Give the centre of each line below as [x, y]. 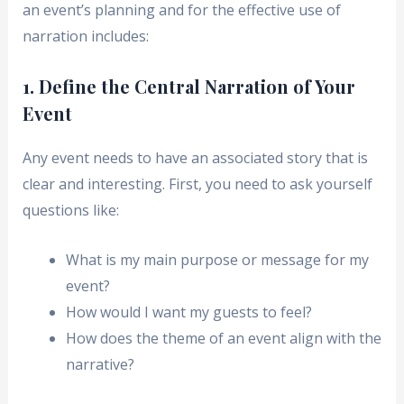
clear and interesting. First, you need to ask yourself [197, 184]
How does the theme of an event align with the [223, 338]
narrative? [100, 364]
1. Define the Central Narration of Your [188, 87]
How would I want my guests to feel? [188, 312]
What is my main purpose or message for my [217, 259]
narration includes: [85, 37]
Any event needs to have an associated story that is [195, 158]
